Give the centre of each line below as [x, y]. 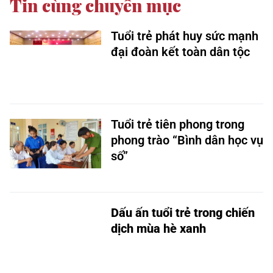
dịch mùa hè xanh [158, 229]
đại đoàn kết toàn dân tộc [180, 52]
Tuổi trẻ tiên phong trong [178, 124]
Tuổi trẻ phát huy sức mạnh [185, 36]
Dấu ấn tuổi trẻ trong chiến [183, 213]
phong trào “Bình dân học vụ [187, 140]
